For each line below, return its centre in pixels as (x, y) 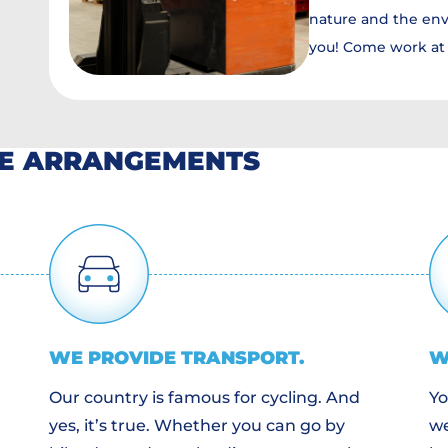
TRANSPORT (240, 358)
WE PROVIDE (115, 358)
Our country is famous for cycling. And (204, 398)
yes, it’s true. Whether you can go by (197, 426)
